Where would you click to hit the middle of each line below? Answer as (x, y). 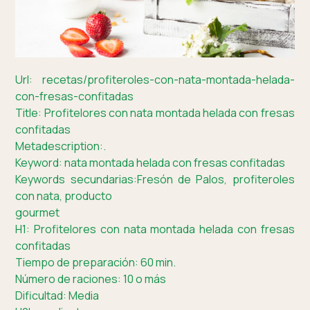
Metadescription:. (61, 146)
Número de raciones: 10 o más (91, 279)
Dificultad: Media (57, 295)
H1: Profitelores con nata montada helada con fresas (155, 229)
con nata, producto (64, 195)
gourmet (38, 212)
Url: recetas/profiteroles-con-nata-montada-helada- (155, 79)
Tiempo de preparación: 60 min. (96, 262)
